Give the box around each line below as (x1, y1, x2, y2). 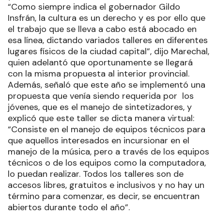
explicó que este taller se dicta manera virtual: (8, 112, 194, 124)
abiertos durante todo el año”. (8, 201, 130, 214)
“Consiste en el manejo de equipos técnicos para (8, 124, 205, 136)
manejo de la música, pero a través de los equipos (8, 146, 209, 158)
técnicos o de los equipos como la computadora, (8, 157, 206, 169)
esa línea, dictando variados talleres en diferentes (8, 34, 208, 46)
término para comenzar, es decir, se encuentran (8, 190, 200, 202)
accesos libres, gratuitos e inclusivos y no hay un (8, 179, 204, 191)
